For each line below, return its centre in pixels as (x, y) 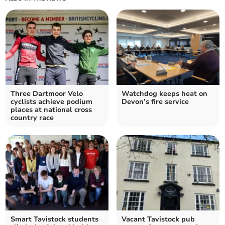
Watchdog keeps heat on (164, 94)
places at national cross (51, 110)
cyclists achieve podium (52, 102)
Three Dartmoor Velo (47, 94)
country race (32, 118)
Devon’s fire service (155, 102)
